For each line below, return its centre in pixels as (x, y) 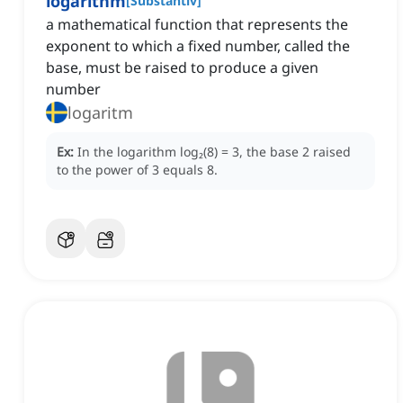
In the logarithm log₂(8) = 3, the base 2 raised (214, 152)
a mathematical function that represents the (197, 25)
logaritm (100, 113)
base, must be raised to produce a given (182, 68)
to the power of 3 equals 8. (137, 170)
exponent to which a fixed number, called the (198, 46)
